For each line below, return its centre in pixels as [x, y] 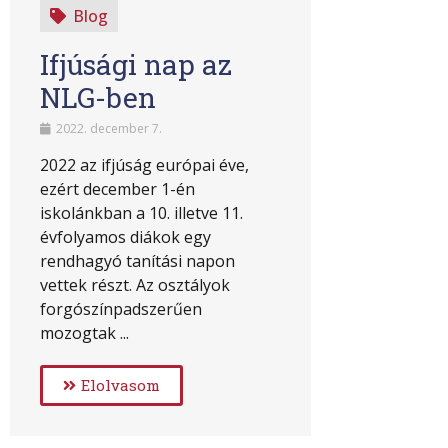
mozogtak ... [84, 332]
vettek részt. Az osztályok [135, 284]
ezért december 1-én [117, 188]
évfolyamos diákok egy [125, 236]
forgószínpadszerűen [121, 308]
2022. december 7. [107, 128]
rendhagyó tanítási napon [137, 260]
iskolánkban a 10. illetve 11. [141, 212]
